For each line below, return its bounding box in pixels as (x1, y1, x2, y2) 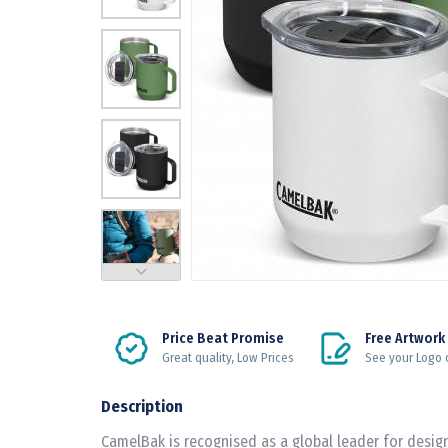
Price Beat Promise (161, 329, 284, 347)
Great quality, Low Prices (161, 349, 294, 365)
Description (101, 396, 183, 416)
